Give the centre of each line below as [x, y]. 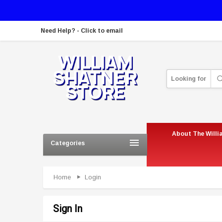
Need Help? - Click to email [82, 31]
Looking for [189, 79]
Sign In [68, 209]
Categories [68, 143]
